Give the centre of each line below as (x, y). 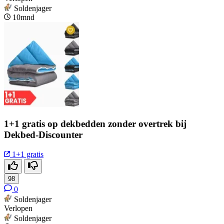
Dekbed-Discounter (43, 134)
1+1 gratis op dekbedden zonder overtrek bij (95, 123)
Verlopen (18, 208)
